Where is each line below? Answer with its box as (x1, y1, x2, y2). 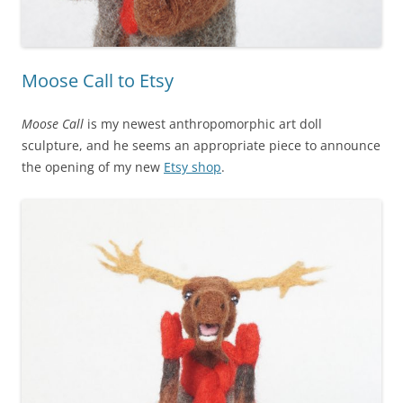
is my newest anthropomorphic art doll (84, 114, 322, 132)
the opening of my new (22, 157, 164, 175)
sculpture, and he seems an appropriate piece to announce (22, 136, 381, 154)
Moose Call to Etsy (22, 67, 174, 93)
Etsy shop (164, 157, 221, 175)
